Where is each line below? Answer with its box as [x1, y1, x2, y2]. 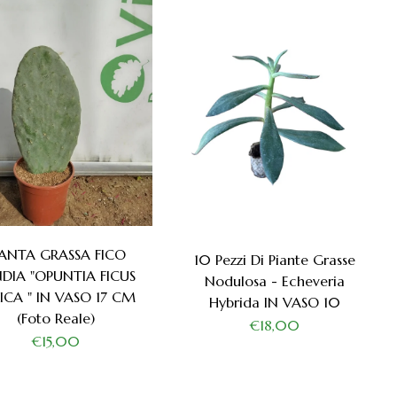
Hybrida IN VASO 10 [208, 292, 340, 311]
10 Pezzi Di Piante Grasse [193, 250, 355, 269]
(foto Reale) [17, 308, 96, 327]
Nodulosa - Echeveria [204, 271, 345, 290]
